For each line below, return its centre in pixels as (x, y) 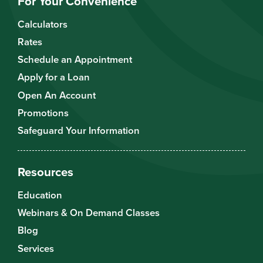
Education (40, 195)
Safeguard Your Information (79, 131)
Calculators (43, 24)
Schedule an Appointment (75, 60)
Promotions (43, 113)
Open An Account (57, 95)
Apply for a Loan (54, 77)
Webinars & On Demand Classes (89, 212)
